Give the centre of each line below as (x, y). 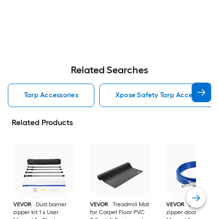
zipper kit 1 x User (36, 212)
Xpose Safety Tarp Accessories (164, 95)
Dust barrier (51, 205)
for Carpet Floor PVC (117, 212)
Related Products (42, 122)
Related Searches (109, 70)
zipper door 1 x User (192, 212)
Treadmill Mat (131, 205)
